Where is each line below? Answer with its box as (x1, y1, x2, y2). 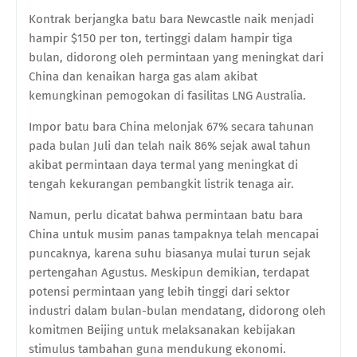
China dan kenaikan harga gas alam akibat (29, 69, 257, 84)
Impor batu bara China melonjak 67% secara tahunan (29, 120, 314, 135)
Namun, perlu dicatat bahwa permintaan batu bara (29, 208, 303, 223)
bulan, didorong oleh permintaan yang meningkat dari (29, 50, 324, 65)
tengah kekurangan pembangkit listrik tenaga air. (29, 177, 297, 192)
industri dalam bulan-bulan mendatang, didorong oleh (29, 304, 326, 319)
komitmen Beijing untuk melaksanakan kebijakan (29, 323, 296, 338)
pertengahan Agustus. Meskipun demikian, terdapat (29, 265, 309, 280)
